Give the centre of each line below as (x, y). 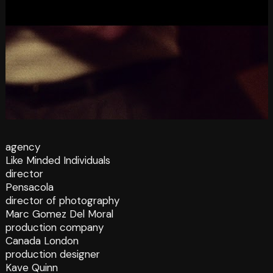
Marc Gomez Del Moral (59, 214)
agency (23, 147)
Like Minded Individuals (58, 161)
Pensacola (29, 187)
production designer (52, 254)
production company (54, 228)
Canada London (42, 241)
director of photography (62, 201)
